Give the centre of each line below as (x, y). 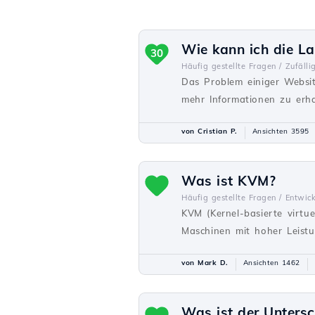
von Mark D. (205, 263)
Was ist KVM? (229, 181)
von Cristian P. (210, 131)
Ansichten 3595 (281, 131)
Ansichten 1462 (271, 263)
